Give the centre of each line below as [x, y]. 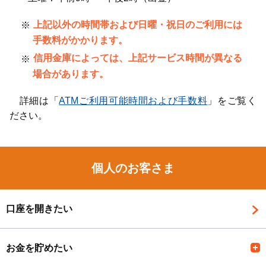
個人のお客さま [133, 168]
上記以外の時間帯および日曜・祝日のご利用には [137, 25]
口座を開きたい [39, 208]
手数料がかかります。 [80, 40]
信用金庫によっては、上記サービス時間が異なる [137, 58]
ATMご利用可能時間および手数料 [133, 100]
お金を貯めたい [39, 248]
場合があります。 [71, 74]
